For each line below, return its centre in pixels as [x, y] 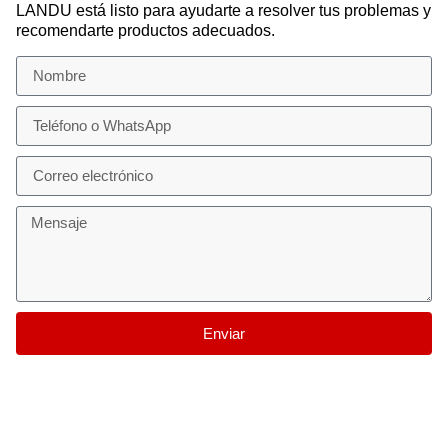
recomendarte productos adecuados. [145, 31]
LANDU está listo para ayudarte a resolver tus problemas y [223, 11]
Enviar [224, 333]
